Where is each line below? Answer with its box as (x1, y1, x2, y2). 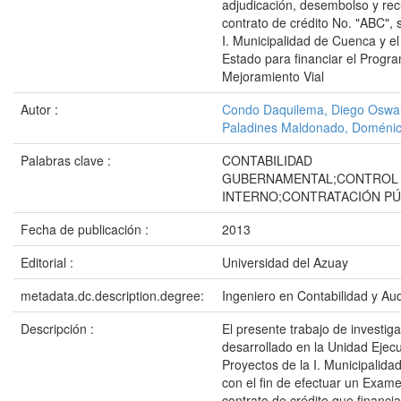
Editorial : (21, 253, 77, 271)
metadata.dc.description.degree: (21, 286, 208, 304)
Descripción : (21, 320, 98, 337)
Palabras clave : (21, 151, 115, 169)
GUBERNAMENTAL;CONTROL (222, 169, 398, 187)
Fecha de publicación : (21, 220, 152, 238)
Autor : (21, 100, 62, 118)
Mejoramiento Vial (222, 67, 324, 85)
